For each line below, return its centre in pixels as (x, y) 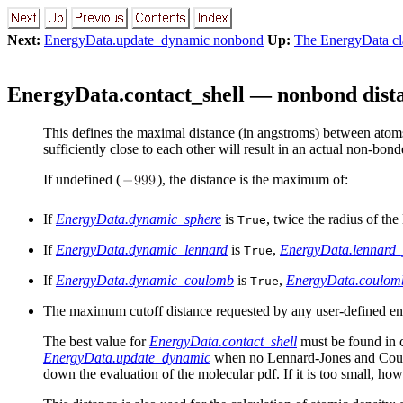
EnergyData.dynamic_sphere (139, 219)
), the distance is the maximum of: (253, 179)
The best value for (96, 341)
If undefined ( (82, 179)
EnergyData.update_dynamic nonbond (154, 40)
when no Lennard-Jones (281, 357)
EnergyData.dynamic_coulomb (145, 280)
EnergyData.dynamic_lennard (142, 249)
